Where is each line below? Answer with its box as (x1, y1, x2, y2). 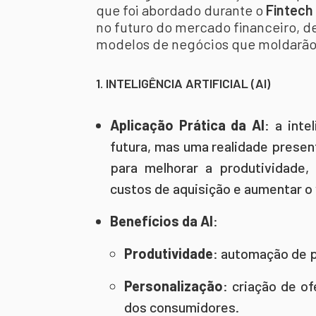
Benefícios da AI (110, 212, 213, 229)
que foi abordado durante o (96, 1, 266, 18)
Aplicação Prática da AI (110, 116, 265, 133)
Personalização (124, 277, 223, 294)
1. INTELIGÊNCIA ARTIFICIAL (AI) (96, 75, 270, 91)
